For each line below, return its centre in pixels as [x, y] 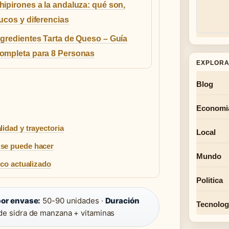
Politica [210, 180]
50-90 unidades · [73, 200]
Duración [122, 200]
